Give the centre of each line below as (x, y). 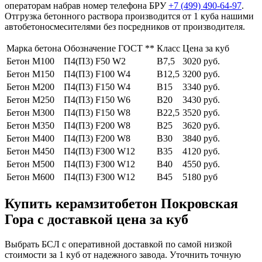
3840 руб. (201, 139)
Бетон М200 (30, 87)
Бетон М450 (30, 151)
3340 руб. (201, 87)
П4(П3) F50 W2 (95, 61)
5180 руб (200, 177)
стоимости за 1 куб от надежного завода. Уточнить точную (123, 255)
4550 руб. (201, 164)
